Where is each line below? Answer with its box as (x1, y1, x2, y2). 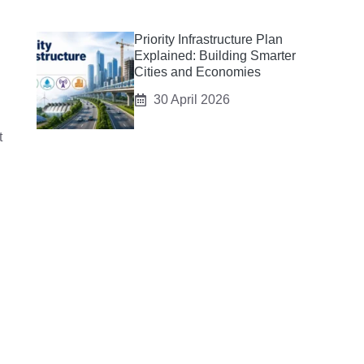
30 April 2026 (153, 93, 230, 106)
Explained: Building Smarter (133, 49, 296, 63)
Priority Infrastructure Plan (133, 32, 283, 46)
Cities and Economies (133, 65, 261, 79)
